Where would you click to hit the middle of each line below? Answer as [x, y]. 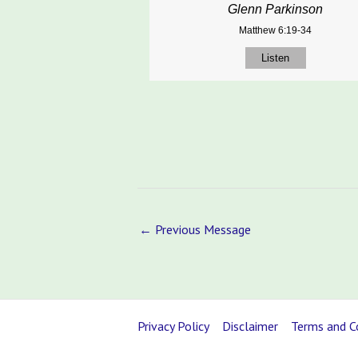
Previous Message [201, 230]
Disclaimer [250, 326]
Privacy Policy [173, 326]
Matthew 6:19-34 [276, 31]
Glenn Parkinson [276, 10]
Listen [276, 58]
